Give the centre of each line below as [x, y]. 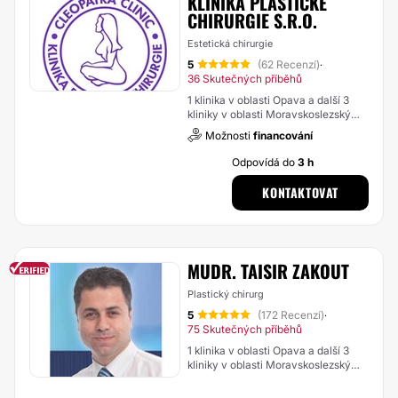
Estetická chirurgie [230, 44]
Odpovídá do [265, 162]
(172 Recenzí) [291, 315]
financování [283, 135]
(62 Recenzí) [289, 64]
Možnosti [229, 135]
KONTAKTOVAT [300, 192]
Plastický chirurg [226, 294]
